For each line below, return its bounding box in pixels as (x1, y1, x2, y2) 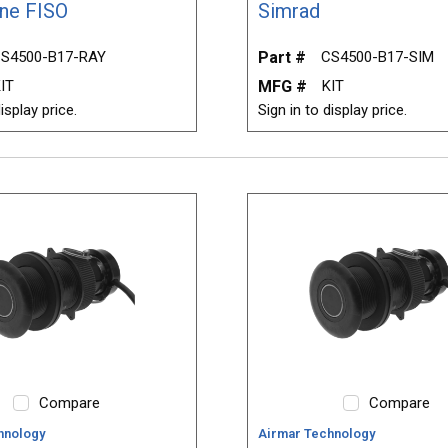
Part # (257, 48, 306, 67)
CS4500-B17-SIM (320, 48, 434, 66)
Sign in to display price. (257, 101, 407, 119)
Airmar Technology (257, 425, 375, 441)
